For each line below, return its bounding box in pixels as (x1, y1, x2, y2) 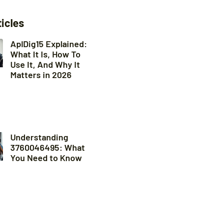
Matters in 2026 (10, 69, 72, 80)
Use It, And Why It (10, 59, 80, 70)
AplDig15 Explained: (10, 38, 87, 49)
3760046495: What (10, 141, 85, 153)
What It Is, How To (10, 49, 81, 59)
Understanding (10, 131, 68, 142)
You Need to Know (10, 152, 82, 163)
